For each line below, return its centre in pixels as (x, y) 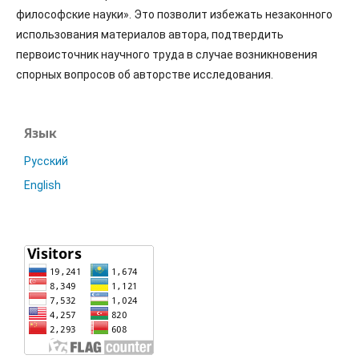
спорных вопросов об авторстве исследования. (145, 75)
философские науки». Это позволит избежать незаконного (174, 14)
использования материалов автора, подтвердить (150, 34)
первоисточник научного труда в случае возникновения (167, 54)
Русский (46, 161)
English (42, 185)
